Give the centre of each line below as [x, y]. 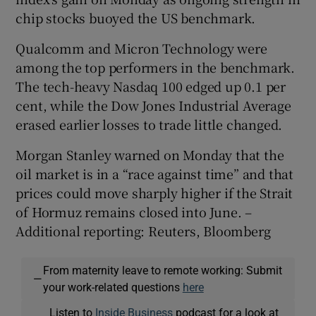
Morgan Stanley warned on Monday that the [150, 154]
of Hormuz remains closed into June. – [134, 211]
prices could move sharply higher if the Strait [154, 192]
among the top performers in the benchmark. [156, 67]
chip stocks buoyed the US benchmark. [136, 17]
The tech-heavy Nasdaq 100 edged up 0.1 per [151, 86]
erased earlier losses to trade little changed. [149, 124]
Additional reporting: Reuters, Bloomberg [143, 230]
